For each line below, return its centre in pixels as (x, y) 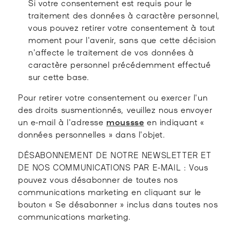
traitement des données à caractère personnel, (124, 15)
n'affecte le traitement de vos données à (111, 52)
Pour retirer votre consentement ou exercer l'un (113, 97)
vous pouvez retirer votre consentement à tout (122, 27)
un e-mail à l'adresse (62, 121)
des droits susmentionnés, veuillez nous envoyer (115, 109)
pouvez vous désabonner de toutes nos (98, 179)
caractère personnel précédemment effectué (120, 64)
